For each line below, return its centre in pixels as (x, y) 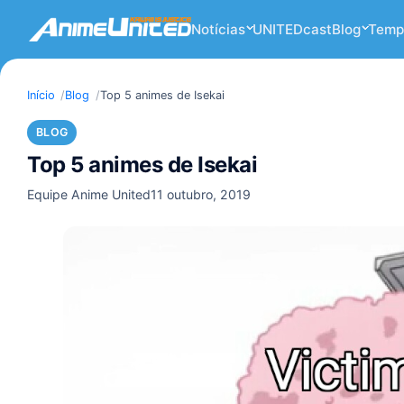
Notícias (218, 29)
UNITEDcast (292, 29)
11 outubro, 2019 (201, 194)
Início (41, 95)
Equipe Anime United (89, 194)
